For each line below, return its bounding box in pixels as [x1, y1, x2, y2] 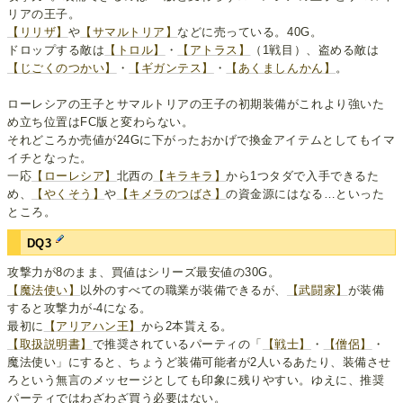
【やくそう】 [31, 186, 105, 201]
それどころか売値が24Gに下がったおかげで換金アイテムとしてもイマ [7, 132, 396, 147]
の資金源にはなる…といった [226, 186, 385, 201]
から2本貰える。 [140, 319, 233, 334]
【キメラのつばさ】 [116, 186, 227, 201]
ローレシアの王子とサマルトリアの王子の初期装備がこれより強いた [7, 96, 385, 111]
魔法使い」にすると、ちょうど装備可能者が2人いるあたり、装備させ [7, 355, 391, 370]
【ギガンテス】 [129, 60, 214, 75]
